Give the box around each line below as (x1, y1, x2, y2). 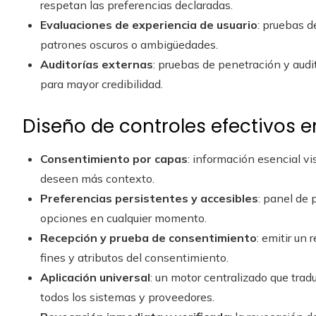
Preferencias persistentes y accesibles (40, 191, 258, 205)
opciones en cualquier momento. (40, 211, 207, 225)
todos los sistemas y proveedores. (40, 290, 214, 304)
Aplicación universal (40, 270, 150, 284)
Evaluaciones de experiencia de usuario (40, 18, 257, 32)
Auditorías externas (40, 57, 153, 71)
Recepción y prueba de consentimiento (40, 231, 257, 245)
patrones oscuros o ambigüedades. (40, 37, 218, 51)
